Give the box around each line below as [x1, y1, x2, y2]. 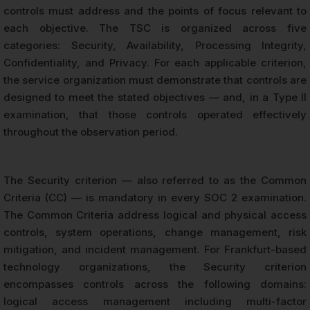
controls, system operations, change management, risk [3, 226, 307, 239]
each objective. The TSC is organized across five [3, 21, 307, 35]
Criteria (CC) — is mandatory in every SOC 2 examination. [3, 191, 307, 205]
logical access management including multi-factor [3, 295, 307, 309]
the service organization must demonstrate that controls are [3, 73, 307, 87]
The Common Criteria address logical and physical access [3, 208, 307, 222]
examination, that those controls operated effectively [3, 108, 307, 122]
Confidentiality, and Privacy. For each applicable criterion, [3, 56, 307, 70]
